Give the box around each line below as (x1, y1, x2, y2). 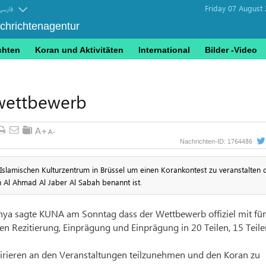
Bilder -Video (205, 45, 257, 55)
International (138, 45, 190, 55)
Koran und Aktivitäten (35, 45, 123, 55)
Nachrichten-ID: (179, 138, 227, 145)
